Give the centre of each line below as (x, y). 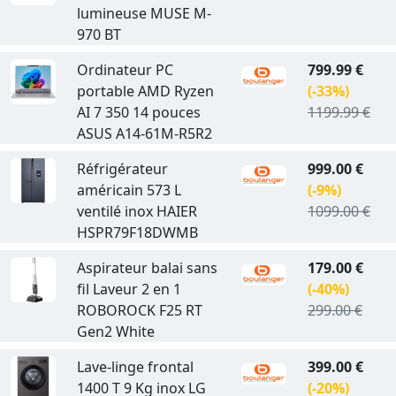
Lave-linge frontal (135, 367)
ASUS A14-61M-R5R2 (144, 133)
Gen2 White (115, 331)
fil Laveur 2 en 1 (129, 289)
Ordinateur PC (125, 70)
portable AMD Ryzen (145, 91)
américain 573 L (129, 190)
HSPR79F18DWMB (137, 232)
